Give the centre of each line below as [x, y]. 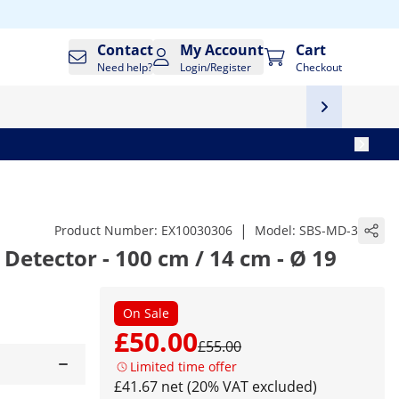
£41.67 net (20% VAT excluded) [216, 387]
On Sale [146, 313]
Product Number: [108, 230]
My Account [222, 50]
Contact [126, 50]
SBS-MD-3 [329, 230]
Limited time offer [183, 366]
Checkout [319, 67]
